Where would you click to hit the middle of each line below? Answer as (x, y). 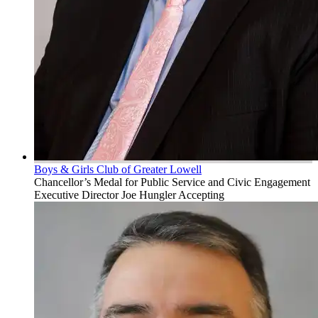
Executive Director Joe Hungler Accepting (129, 195)
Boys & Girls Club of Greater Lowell (118, 170)
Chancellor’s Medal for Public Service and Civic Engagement (172, 182)
